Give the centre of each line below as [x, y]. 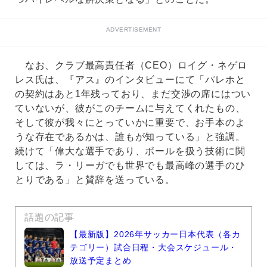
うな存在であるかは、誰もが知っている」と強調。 [130, 137]
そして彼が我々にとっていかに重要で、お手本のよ [130, 123]
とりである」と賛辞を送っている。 [95, 180]
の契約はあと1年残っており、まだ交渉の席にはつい [133, 94]
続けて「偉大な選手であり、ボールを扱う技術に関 [130, 151]
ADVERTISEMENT [133, 30]
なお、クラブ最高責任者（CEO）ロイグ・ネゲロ [131, 66]
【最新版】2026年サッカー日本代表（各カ [155, 235]
